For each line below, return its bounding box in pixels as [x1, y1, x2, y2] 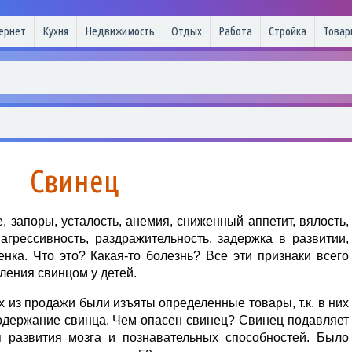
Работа [218, 24, 252, 38]
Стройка [269, 24, 306, 38]
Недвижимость [85, 24, 155, 38]
